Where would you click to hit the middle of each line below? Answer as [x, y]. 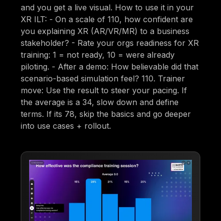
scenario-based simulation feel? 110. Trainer [103, 79]
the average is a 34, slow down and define [100, 102]
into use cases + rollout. [66, 126]
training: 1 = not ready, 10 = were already [98, 55]
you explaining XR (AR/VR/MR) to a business [105, 31]
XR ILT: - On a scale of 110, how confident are [107, 19]
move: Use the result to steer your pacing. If [104, 91]
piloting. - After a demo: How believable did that [110, 67]
